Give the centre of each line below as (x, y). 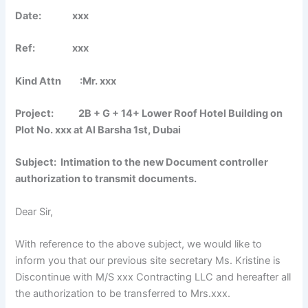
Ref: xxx (52, 48)
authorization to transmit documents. (106, 179)
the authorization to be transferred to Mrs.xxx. (123, 293)
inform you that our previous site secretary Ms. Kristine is (148, 260)
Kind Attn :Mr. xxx (66, 81)
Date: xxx (52, 15)
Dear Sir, (34, 211)
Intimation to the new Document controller (165, 163)
